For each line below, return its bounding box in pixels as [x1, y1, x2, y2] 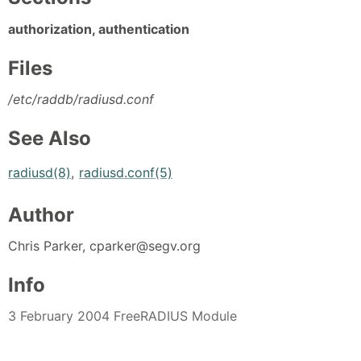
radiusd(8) [8, 164, 71, 180]
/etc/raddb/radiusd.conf [8, 91, 154, 108]
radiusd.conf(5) [79, 164, 172, 180]
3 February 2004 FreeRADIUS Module [8, 308, 237, 325]
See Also [8, 127, 91, 151]
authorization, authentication [8, 20, 189, 37]
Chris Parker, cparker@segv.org [8, 237, 201, 254]
